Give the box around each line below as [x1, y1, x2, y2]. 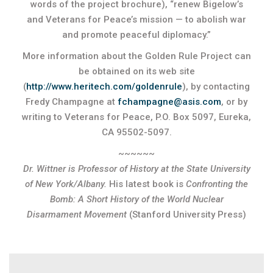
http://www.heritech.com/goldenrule [26, 81, 182, 92]
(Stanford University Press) [127, 209, 246, 220]
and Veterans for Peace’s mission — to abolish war [27, 14, 246, 25]
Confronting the [186, 179, 248, 190]
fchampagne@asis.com [118, 96, 221, 107]
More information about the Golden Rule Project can [22, 51, 251, 62]
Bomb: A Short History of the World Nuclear [49, 194, 224, 205]
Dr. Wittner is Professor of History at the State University [23, 163, 250, 174]
